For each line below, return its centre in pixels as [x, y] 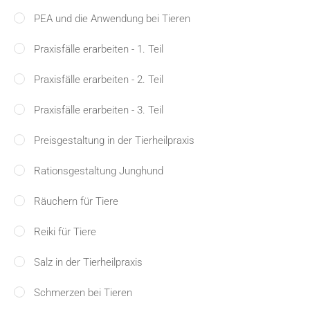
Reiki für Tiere [65, 232]
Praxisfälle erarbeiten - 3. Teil [99, 110]
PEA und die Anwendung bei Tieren [112, 19]
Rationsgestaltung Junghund [99, 171]
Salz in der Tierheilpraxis [88, 262]
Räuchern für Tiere [76, 201]
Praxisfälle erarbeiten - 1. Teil [99, 49]
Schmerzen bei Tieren [83, 293]
